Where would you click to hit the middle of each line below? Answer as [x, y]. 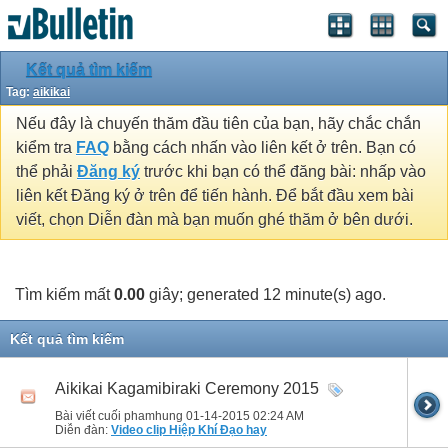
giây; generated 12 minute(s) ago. [265, 294]
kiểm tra [46, 148]
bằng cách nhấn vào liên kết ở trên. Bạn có [262, 148]
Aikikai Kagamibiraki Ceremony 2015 [187, 388]
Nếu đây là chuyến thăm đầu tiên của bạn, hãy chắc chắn [218, 124]
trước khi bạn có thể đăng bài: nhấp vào [283, 172]
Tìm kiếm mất [64, 294]
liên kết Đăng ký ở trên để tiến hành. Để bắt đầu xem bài [215, 196]
